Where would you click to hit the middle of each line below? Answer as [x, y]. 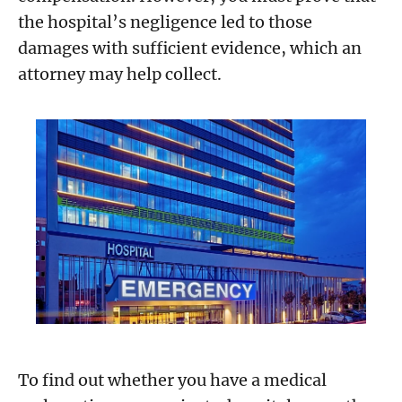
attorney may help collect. [120, 74]
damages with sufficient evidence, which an [190, 48]
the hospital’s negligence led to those [165, 22]
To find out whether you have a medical [172, 380]
